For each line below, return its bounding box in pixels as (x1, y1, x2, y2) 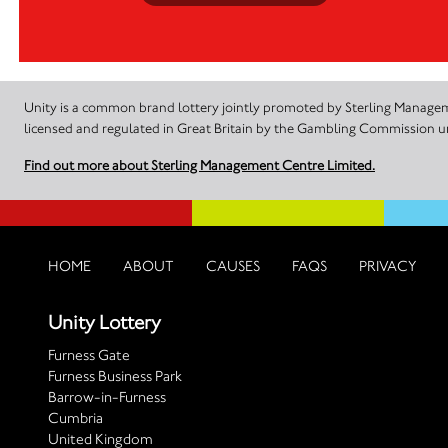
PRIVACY (359, 256, 416, 275)
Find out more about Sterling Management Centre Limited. (24, 156, 375, 174)
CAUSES (206, 256, 260, 275)
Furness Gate (48, 345, 130, 364)
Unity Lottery (48, 310, 161, 334)
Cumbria (48, 408, 103, 427)
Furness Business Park (48, 366, 182, 385)
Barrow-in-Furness (48, 387, 166, 406)
